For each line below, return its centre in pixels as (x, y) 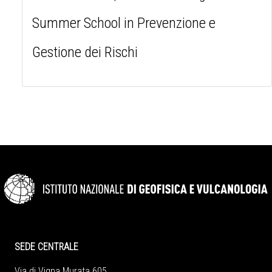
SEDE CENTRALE (45, 247)
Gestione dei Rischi (85, 52)
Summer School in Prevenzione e (124, 23)
